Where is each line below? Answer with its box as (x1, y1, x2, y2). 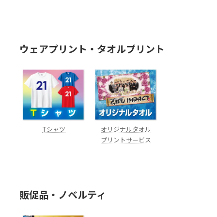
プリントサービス (101, 136, 152, 144)
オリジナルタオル (101, 125, 152, 134)
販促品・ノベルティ (19, 189, 106, 201)
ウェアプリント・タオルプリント (19, 43, 165, 55)
